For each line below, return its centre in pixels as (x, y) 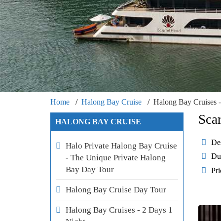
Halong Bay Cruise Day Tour (116, 190)
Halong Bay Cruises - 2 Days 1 (119, 210)
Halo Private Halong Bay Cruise (121, 146)
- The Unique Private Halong (116, 158)
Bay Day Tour (90, 170)
